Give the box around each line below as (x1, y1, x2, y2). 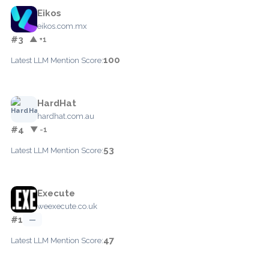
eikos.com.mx (37, 21, 87, 31)
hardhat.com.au (37, 111, 94, 121)
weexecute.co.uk (37, 201, 97, 211)
